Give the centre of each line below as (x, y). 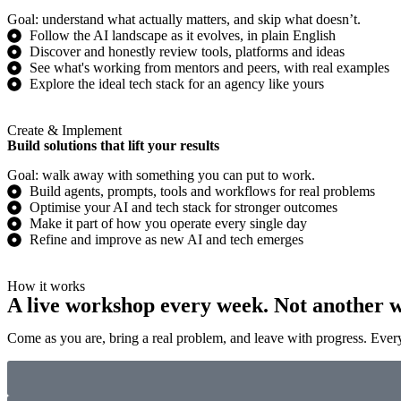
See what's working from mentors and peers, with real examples (209, 68)
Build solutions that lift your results (113, 146)
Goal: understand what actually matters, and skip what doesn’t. (184, 20)
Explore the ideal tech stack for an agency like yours (177, 84)
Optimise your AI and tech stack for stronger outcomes (183, 208)
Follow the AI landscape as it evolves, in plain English (183, 36)
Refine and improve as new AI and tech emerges (166, 240)
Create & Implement (64, 131)
